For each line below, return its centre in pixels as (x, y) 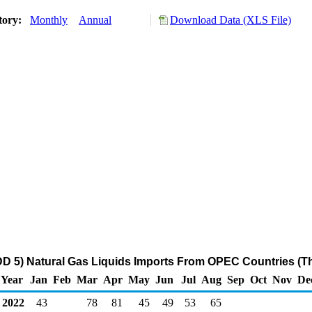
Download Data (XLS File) (231, 20)
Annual (95, 20)
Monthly (49, 20)
